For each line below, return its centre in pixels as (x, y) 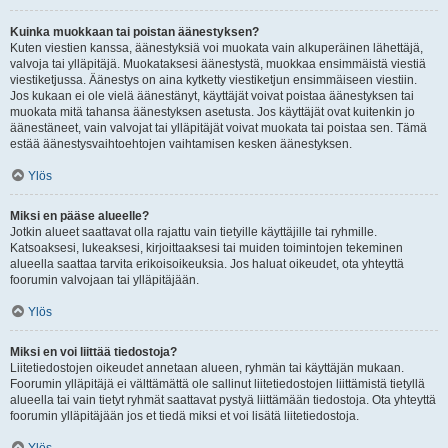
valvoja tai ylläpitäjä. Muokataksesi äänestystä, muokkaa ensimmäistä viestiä (218, 64)
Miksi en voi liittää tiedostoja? (93, 352)
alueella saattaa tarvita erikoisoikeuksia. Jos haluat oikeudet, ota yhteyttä (207, 264)
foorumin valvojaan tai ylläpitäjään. (104, 280)
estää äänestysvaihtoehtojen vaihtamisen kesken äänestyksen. (181, 144)
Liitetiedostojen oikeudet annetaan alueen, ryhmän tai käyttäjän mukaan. (207, 368)
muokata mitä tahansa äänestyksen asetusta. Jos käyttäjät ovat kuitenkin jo (212, 112)
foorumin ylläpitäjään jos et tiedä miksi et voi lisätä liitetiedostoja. (184, 416)
